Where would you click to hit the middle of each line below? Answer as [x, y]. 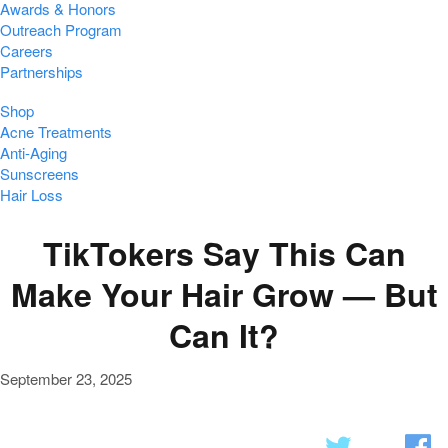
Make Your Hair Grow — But [224, 293]
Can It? [224, 334]
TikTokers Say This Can [224, 252]
